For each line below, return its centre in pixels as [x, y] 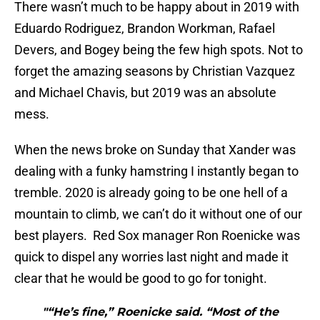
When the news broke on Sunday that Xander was [155, 150]
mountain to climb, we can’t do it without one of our [158, 214]
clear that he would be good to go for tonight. [141, 279]
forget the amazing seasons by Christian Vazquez [155, 71]
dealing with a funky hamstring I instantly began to [156, 171]
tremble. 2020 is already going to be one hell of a [151, 193]
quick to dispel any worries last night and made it [151, 257]
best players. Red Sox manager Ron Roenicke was [157, 236]
